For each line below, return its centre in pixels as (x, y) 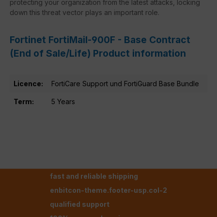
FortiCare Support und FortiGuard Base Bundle (125, 83)
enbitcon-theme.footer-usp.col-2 (108, 190)
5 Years (63, 101)
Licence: (28, 83)
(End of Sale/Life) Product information (98, 53)
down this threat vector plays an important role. (85, 12)
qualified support (80, 204)
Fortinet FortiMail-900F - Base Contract (100, 39)
